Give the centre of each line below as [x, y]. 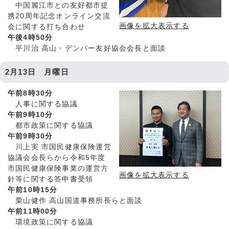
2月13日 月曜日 [37, 72]
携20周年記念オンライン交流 [59, 16]
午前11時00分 [33, 212]
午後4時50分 [30, 38]
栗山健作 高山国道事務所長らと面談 [75, 201]
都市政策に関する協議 [51, 126]
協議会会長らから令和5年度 [57, 158]
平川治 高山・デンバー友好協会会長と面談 [87, 49]
